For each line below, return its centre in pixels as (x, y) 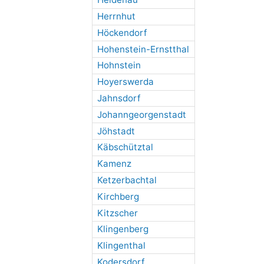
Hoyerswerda (125, 82)
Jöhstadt (116, 131)
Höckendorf (122, 32)
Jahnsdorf (118, 98)
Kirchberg (118, 196)
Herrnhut (116, 16)
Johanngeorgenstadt (141, 114)
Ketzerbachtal (127, 180)
